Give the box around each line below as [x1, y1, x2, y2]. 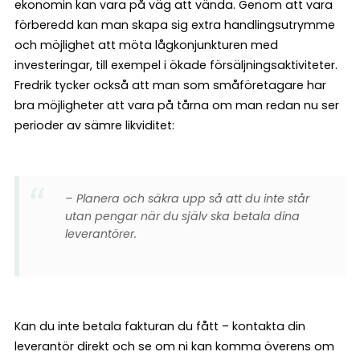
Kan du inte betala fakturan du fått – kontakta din [14, 318, 305, 335]
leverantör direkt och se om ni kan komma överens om [14, 338, 334, 355]
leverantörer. [64, 226, 137, 243]
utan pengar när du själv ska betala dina [64, 208, 300, 225]
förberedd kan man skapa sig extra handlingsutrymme [14, 17, 335, 34]
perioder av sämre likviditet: [14, 117, 174, 134]
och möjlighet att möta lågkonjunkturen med [14, 37, 278, 54]
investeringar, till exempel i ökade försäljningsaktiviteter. [14, 57, 337, 74]
